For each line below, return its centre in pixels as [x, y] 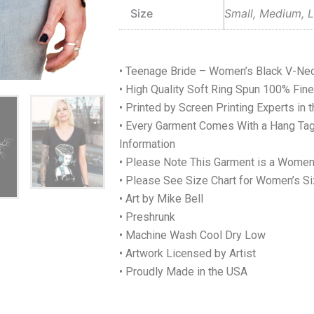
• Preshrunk [147, 217]
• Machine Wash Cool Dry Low [192, 235]
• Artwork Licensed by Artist [187, 253]
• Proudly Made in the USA [183, 271]
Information [147, 144]
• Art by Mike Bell [161, 198]
